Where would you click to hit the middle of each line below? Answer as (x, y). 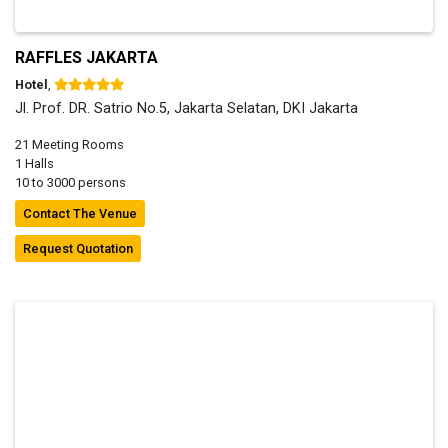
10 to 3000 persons (70, 182)
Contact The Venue (80, 213)
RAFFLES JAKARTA (86, 57)
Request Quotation (78, 248)
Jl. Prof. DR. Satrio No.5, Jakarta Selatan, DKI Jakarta (186, 108)
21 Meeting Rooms (69, 144)
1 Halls (34, 163)
